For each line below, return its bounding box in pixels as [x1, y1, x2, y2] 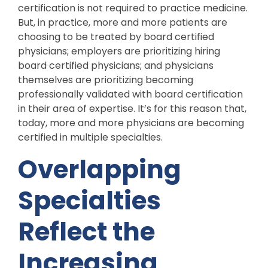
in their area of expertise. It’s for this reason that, [18, 102, 246, 116]
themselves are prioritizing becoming [18, 73, 193, 87]
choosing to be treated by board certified [18, 30, 214, 44]
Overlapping [18, 152, 181, 188]
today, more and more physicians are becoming [18, 116, 244, 130]
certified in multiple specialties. [18, 130, 163, 145]
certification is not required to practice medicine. [18, 1, 248, 16]
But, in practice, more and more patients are [18, 16, 227, 30]
